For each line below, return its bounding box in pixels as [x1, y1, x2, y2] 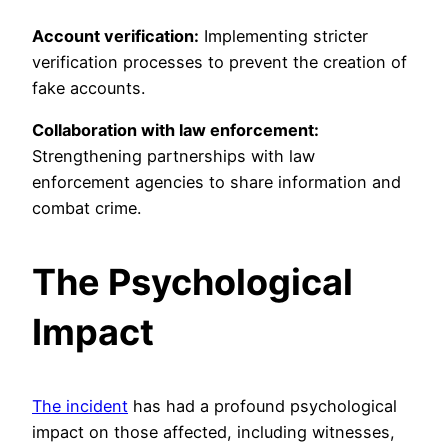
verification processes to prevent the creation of [32, 51, 407, 72]
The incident [32, 395, 128, 416]
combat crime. [32, 197, 141, 218]
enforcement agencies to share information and [32, 171, 401, 192]
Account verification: [32, 25, 199, 46]
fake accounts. [32, 77, 145, 98]
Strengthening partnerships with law [32, 145, 315, 166]
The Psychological [32, 259, 353, 304]
